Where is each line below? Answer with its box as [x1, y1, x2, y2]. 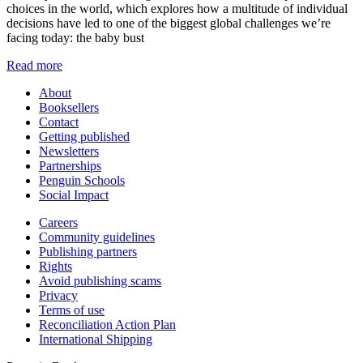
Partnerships [39, 158, 101, 173]
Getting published [39, 129, 130, 143]
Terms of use [39, 302, 105, 317]
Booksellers [39, 100, 99, 114]
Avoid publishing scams [39, 273, 161, 288]
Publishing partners [39, 244, 137, 258]
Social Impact [39, 187, 109, 202]
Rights [39, 258, 72, 273]
